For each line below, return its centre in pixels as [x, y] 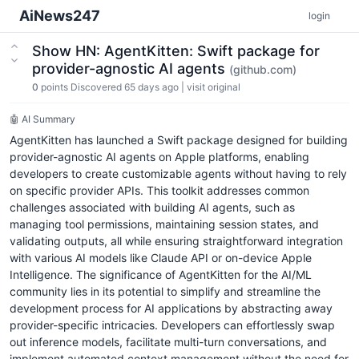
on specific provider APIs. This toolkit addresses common [159, 190]
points [54, 87]
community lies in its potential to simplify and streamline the [165, 291]
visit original [214, 87]
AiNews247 [60, 16]
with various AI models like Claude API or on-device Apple [161, 258]
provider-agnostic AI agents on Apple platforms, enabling [159, 157]
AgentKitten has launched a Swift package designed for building [179, 140]
